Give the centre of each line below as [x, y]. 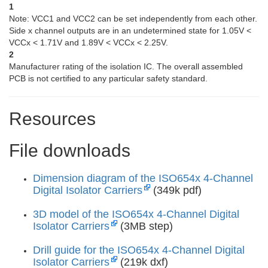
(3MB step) [145, 226]
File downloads [70, 150]
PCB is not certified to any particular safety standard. [108, 78]
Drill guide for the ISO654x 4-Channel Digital [139, 250]
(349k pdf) [176, 190]
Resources [52, 118]
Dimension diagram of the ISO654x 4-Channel [143, 178]
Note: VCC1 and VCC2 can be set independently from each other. [133, 18]
